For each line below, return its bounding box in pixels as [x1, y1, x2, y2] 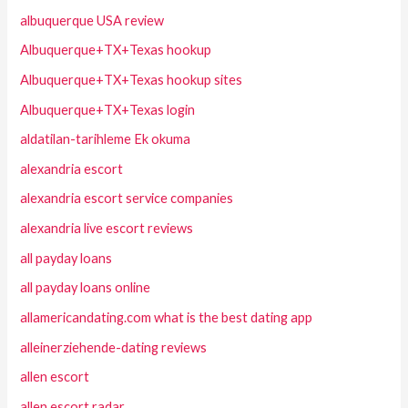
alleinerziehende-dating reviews [20, 339, 208, 355]
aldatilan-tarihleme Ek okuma [20, 131, 191, 148]
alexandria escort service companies [20, 190, 234, 207]
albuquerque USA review [20, 12, 165, 28]
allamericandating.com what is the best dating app [20, 310, 313, 326]
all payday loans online [20, 280, 151, 296]
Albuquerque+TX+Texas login [20, 101, 196, 117]
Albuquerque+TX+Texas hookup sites [20, 71, 243, 87]
